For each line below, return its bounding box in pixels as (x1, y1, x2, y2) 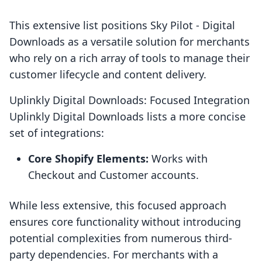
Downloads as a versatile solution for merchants (9, 35, 250, 49)
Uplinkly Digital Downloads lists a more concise (9, 109, 246, 124)
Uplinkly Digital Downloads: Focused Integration (9, 93, 250, 108)
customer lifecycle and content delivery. (9, 67, 206, 82)
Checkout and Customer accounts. (28, 168, 199, 182)
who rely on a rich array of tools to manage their (9, 51, 250, 65)
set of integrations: (9, 126, 104, 140)
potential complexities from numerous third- (9, 231, 232, 246)
